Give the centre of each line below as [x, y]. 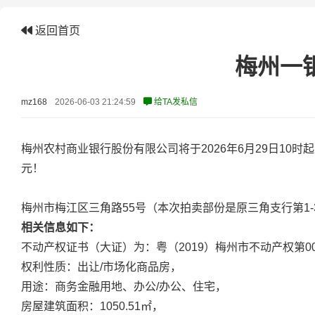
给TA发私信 [175, 102]
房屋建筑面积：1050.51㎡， [92, 306]
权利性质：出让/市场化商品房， [101, 267]
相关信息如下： [60, 227]
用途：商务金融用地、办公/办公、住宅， [124, 287]
